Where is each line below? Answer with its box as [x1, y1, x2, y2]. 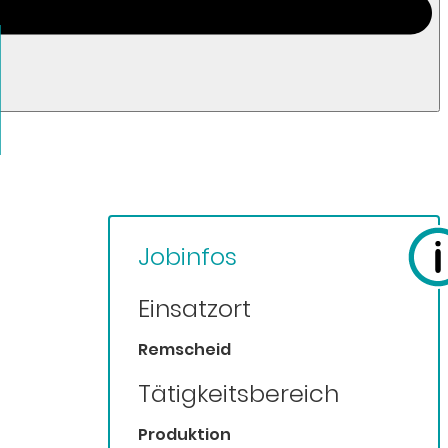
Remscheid [137, 338, 231, 362]
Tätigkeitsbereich [137, 377, 339, 411]
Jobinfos [137, 240, 237, 274]
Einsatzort [137, 292, 251, 326]
